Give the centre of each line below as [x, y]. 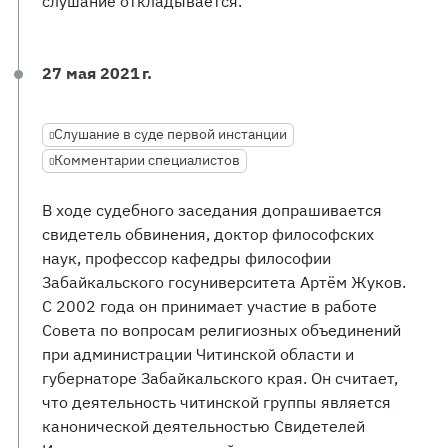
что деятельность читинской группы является [216, 402]
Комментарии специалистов [147, 160]
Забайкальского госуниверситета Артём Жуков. [224, 282]
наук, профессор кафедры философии [186, 258]
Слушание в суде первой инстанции [170, 134]
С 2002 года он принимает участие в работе [209, 306]
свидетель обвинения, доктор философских [208, 234]
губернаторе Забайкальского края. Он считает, [220, 378]
